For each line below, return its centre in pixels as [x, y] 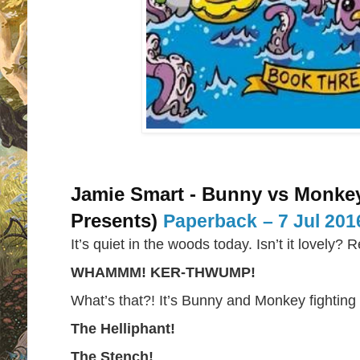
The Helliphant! [123, 329]
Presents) [114, 221]
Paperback [210, 221]
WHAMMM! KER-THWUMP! [163, 272]
